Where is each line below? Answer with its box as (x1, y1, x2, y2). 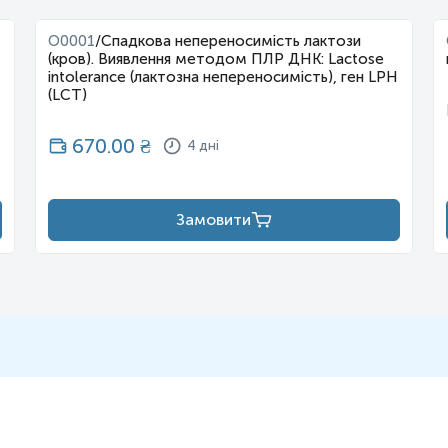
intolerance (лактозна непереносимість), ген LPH (47, 67, 398, 86)
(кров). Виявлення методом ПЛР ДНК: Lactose (47, 49, 384, 68)
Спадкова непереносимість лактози (100, 31, 361, 50)
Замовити (176, 209, 252, 229)
